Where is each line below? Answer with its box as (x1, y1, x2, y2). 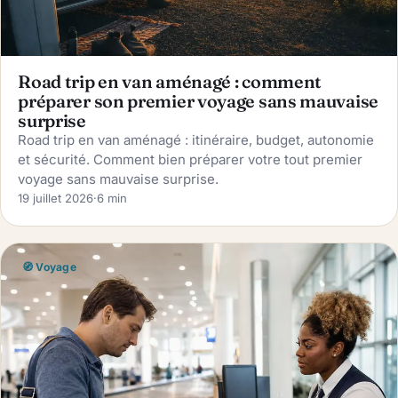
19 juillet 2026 (18, 190, 94, 205)
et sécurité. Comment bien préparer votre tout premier (18, 150, 363, 168)
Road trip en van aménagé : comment (18, 70, 322, 92)
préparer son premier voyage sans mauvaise (18, 90, 378, 112)
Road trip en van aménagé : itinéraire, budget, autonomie (18, 131, 375, 148)
